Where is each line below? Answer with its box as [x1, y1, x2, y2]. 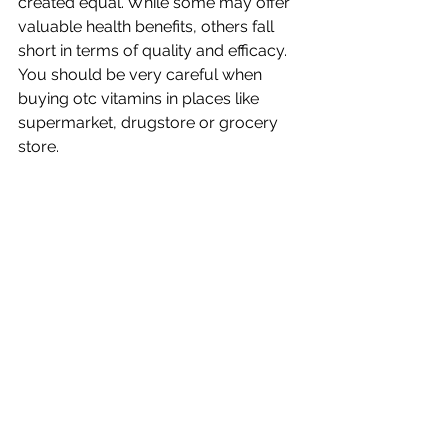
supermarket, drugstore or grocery [18, 113, 282, 132]
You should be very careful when [18, 65, 266, 84]
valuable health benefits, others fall [18, 17, 278, 36]
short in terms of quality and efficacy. [18, 41, 291, 60]
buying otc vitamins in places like [18, 89, 263, 108]
